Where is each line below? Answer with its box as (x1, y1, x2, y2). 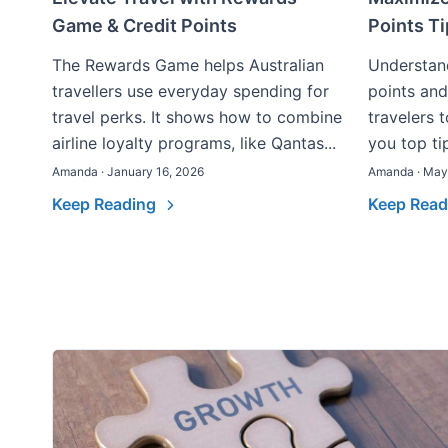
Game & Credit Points (52, 15, 237, 36)
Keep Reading (52, 194, 160, 214)
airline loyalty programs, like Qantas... (52, 133, 336, 153)
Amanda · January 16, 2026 (52, 164, 204, 179)
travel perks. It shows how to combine (52, 107, 342, 127)
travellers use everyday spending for (52, 81, 329, 101)
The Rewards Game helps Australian (52, 55, 324, 75)
